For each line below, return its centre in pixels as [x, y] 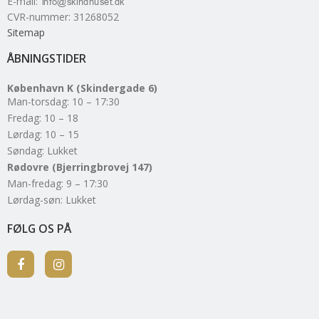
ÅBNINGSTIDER [47, 58]
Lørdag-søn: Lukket [52, 199]
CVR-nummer [38, 16]
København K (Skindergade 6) [82, 88]
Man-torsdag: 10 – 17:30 [63, 101]
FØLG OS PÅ [39, 228]
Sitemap [26, 32]
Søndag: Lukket [42, 150]
